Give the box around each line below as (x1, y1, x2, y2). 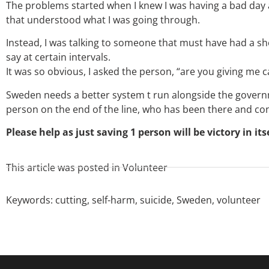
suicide (140, 193, 172, 207)
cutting (55, 193, 87, 207)
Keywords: (6, 193, 55, 207)
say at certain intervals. (6, 50, 110, 64)
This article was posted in (6, 160, 120, 174)
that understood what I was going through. (6, 13, 200, 26)
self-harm (92, 193, 135, 207)
